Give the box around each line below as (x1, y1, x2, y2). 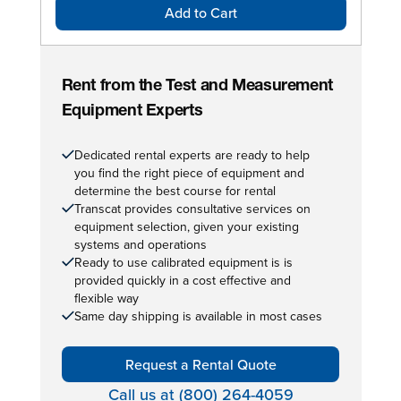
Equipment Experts (61, 103, 203, 120)
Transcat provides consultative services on (73, 199, 311, 218)
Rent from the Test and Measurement (61, 78, 333, 95)
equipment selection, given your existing (73, 217, 299, 235)
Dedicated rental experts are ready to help (73, 145, 310, 164)
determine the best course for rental (73, 181, 276, 200)
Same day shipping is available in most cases (73, 306, 322, 325)
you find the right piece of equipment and (73, 163, 304, 182)
